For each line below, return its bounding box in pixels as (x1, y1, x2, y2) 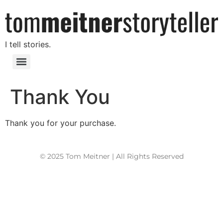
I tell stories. (5, 39, 51, 50)
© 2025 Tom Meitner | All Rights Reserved (39, 151, 184, 161)
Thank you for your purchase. (5, 118, 116, 128)
